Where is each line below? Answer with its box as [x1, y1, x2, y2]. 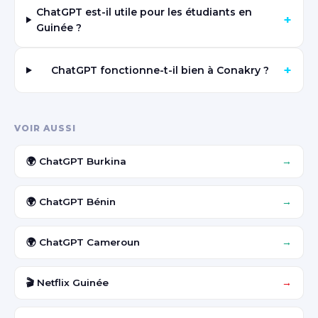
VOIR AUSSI [14, 123, 76, 133]
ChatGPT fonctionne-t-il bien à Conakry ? [50, 64, 269, 77]
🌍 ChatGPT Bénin [26, 196, 116, 207]
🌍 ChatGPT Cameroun [26, 236, 140, 248]
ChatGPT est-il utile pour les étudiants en [36, 6, 253, 18]
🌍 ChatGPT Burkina [26, 155, 126, 167]
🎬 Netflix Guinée [26, 277, 109, 288]
